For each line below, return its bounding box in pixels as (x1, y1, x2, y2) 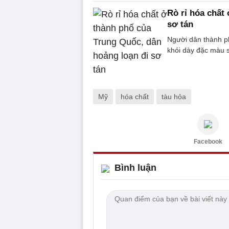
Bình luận (114, 163, 156, 173)
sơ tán (167, 19, 193, 29)
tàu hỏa (162, 93, 186, 101)
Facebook (194, 138, 222, 145)
